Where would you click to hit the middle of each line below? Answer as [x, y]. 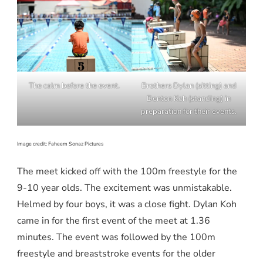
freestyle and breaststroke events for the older [116, 254]
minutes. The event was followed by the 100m [116, 237]
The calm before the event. [74, 86]
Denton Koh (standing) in [189, 99]
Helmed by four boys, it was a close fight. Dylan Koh [127, 205]
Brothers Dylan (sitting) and [189, 86]
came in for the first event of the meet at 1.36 [114, 221]
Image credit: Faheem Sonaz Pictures [60, 144]
